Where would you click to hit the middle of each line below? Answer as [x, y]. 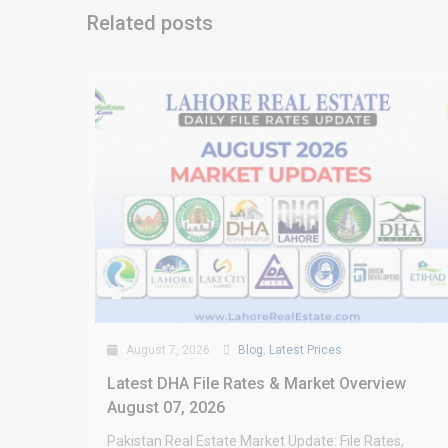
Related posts [150, 23]
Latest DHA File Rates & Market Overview [256, 384]
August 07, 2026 [166, 408]
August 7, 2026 [166, 350]
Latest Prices [305, 350]
